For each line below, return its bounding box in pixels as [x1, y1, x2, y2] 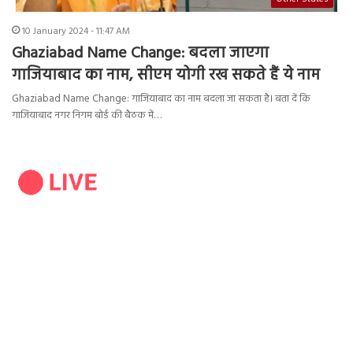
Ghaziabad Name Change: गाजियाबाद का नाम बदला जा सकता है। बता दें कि [12, 91, 310, 108]
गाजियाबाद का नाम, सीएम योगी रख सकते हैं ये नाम [12, 63, 324, 89]
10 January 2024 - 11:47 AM [22, 24, 130, 40]
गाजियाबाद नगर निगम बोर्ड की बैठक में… [12, 107, 162, 124]
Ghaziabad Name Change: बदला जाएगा [12, 41, 269, 67]
